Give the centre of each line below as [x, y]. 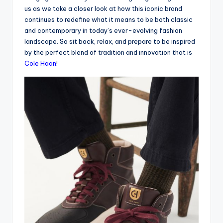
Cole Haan [40, 63]
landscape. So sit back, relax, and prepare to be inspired [110, 41]
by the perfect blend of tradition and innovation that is [108, 52]
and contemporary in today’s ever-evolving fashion [103, 30]
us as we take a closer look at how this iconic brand [103, 8]
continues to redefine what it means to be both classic [109, 19]
